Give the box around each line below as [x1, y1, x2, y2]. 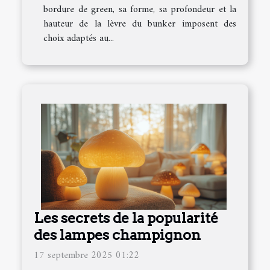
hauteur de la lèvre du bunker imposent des [43, 16, 236, 33]
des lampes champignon [34, 226, 201, 244]
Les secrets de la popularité [34, 209, 218, 227]
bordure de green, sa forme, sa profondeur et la [43, 1, 236, 19]
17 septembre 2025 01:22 [34, 247, 139, 265]
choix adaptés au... [43, 30, 114, 48]
